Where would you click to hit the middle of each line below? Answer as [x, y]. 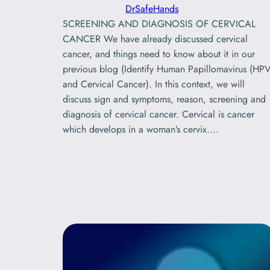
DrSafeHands [152, 8]
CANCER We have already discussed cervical [155, 39]
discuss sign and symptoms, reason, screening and [164, 99]
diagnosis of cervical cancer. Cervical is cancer [159, 114]
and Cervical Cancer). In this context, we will [154, 84]
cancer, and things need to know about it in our [159, 54]
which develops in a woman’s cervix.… [140, 129]
